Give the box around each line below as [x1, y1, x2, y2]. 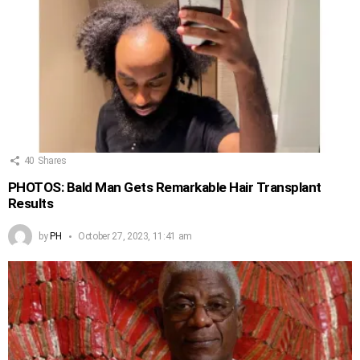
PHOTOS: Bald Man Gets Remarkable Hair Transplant [8, 178, 321, 195]
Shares [37, 155, 67, 167]
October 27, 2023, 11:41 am [78, 230, 192, 242]
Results [8, 194, 54, 211]
